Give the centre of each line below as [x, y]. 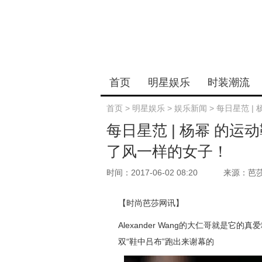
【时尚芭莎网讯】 [151, 203]
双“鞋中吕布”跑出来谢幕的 [166, 242]
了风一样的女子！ [167, 151]
